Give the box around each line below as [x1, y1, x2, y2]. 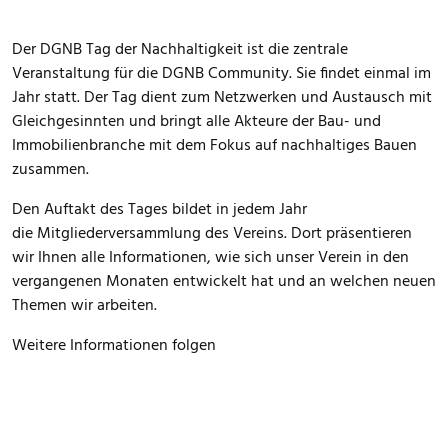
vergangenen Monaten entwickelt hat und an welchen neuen [12, 269, 436, 295]
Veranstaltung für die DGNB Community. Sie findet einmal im [12, 61, 431, 87]
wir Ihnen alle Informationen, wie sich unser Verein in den [12, 245, 409, 271]
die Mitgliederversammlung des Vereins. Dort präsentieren [12, 221, 412, 247]
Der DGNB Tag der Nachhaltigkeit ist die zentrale [12, 37, 348, 63]
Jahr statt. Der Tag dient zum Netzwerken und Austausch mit [12, 85, 432, 111]
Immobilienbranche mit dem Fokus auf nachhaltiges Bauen [12, 133, 417, 159]
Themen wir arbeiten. [12, 293, 157, 319]
